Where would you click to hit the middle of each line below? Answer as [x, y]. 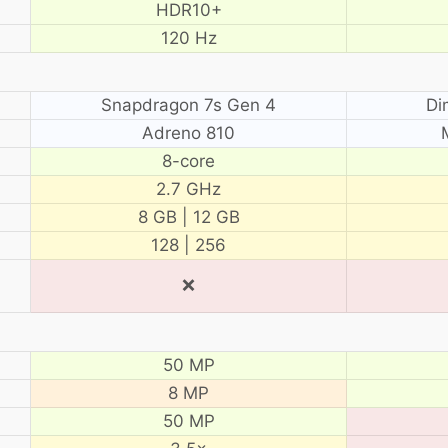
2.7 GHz [188, 188]
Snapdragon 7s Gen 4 [188, 104]
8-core [188, 160]
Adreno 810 [188, 132]
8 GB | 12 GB [188, 216]
